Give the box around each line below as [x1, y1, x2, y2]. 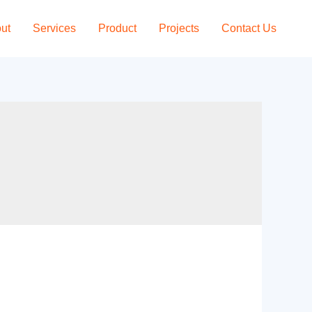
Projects [159, 22, 199, 34]
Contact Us [221, 22, 276, 34]
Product [98, 22, 136, 34]
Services [33, 22, 76, 34]
